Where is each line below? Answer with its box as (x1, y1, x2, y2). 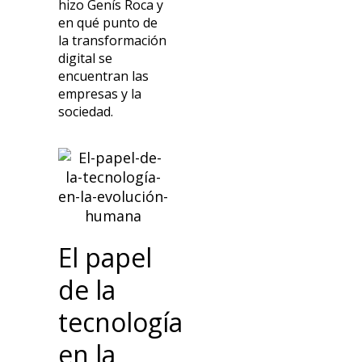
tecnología (58, 305, 183, 340)
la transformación (58, 31, 167, 49)
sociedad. (58, 102, 114, 120)
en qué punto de (58, 13, 158, 32)
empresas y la (58, 84, 142, 103)
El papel (58, 240, 153, 276)
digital (58, 48, 96, 67)
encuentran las (58, 66, 149, 85)
